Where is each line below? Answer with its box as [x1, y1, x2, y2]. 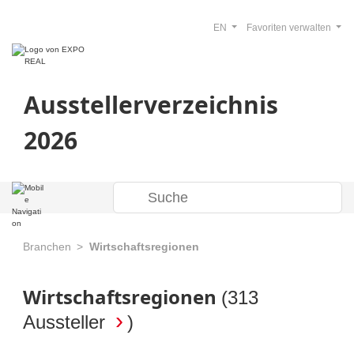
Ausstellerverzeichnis [24, 88, 278, 121]
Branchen [23, 240, 71, 253]
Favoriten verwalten [246, 22, 333, 33]
